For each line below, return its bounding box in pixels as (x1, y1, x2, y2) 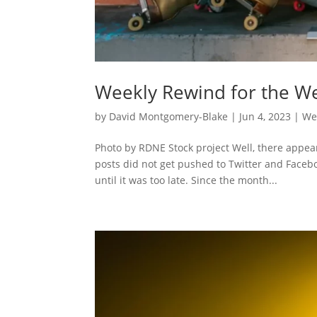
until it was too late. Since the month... (95, 173, 278, 187)
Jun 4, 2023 (239, 109, 292, 123)
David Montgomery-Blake (109, 109, 229, 123)
